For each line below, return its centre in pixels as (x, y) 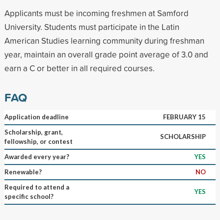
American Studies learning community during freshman (104, 40)
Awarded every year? (37, 156)
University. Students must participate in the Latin (92, 27)
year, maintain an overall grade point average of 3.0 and (106, 54)
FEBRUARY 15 (184, 117)
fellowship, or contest (38, 141)
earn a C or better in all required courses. (79, 68)
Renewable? (23, 172)
